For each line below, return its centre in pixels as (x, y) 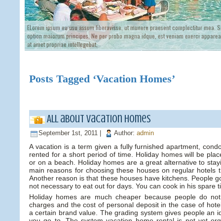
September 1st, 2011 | (71, 133)
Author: (125, 133)
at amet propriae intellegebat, (62, 44)
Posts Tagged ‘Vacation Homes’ (102, 79)
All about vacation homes (99, 118)
